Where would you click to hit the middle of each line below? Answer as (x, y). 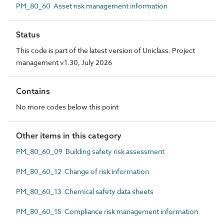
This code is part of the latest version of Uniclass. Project (105, 50)
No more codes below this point (67, 107)
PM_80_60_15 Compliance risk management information (107, 211)
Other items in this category (69, 135)
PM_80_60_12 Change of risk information (82, 171)
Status (28, 34)
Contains (33, 91)
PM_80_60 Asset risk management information (92, 6)
